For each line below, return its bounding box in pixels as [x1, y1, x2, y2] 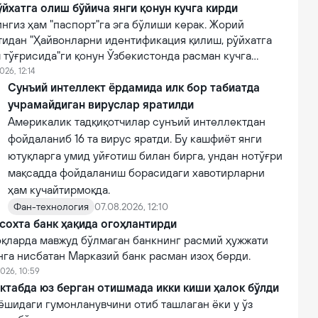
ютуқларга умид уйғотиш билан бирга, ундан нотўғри [8, 149, 283, 162]
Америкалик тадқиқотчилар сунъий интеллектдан [8, 115, 265, 128]
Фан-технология [13, 201, 89, 212]
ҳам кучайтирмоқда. [8, 183, 110, 196]
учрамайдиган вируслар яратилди [8, 98, 194, 111]
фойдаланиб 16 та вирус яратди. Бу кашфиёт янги [8, 132, 262, 145]
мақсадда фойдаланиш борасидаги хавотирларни [8, 166, 265, 179]
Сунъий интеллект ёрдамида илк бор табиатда [8, 81, 260, 94]
